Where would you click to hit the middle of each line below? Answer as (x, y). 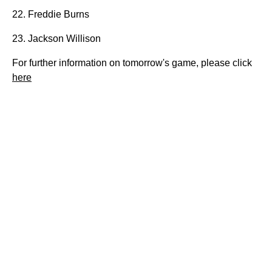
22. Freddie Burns (51, 14)
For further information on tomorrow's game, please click (132, 63)
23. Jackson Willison (56, 39)
